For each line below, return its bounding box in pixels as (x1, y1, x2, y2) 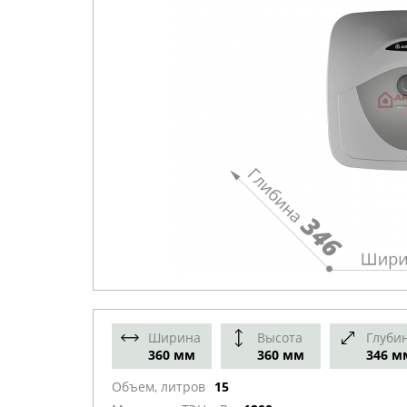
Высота (257, 329, 303, 347)
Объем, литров (112, 378, 205, 396)
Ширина (148, 329, 201, 347)
